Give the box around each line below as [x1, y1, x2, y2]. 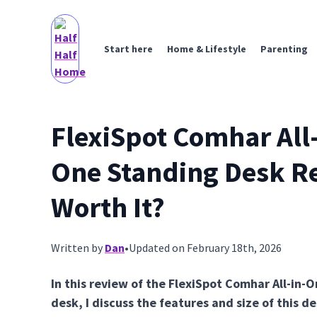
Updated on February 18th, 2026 [129, 241, 282, 255]
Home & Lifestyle [167, 42, 246, 55]
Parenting [260, 42, 308, 55]
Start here [104, 42, 153, 55]
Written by [51, 241, 105, 255]
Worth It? [51, 190, 165, 225]
